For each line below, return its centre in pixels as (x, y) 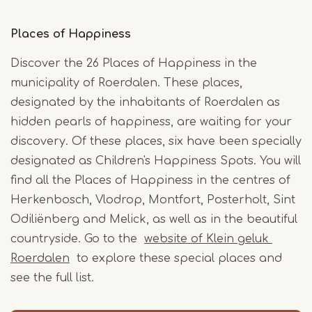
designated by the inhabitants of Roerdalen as (145, 103)
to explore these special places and (176, 259)
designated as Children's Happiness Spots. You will (156, 161)
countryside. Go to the (77, 239)
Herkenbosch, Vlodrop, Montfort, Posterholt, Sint (153, 200)
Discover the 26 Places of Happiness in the (134, 64)
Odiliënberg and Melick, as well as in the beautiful (154, 220)
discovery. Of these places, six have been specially (156, 142)
